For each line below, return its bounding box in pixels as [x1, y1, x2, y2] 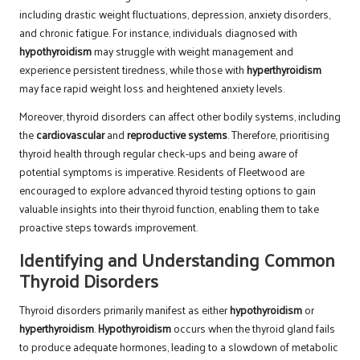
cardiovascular [36, 124, 104, 145]
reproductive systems [127, 124, 227, 145]
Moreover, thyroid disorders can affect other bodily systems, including [19, 105, 341, 126]
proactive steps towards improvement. [19, 216, 198, 237]
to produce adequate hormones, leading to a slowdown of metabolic [19, 336, 338, 357]
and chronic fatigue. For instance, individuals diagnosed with [19, 22, 297, 43]
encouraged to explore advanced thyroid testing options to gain [19, 179, 316, 200]
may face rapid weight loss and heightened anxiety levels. [19, 77, 284, 98]
